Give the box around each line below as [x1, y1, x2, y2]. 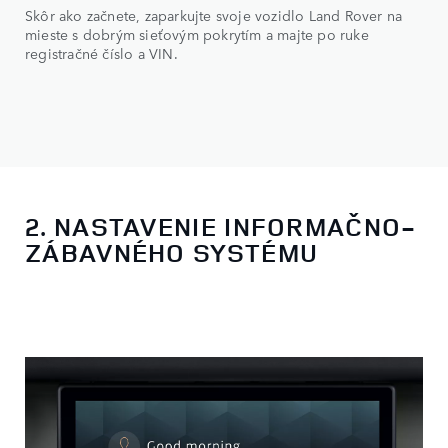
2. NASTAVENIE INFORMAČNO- [25, 208, 417, 244]
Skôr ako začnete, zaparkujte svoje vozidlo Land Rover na [25, 5, 403, 26]
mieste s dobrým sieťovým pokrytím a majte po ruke [25, 24, 369, 45]
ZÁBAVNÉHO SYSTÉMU [25, 234, 319, 270]
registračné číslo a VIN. [25, 43, 182, 64]
